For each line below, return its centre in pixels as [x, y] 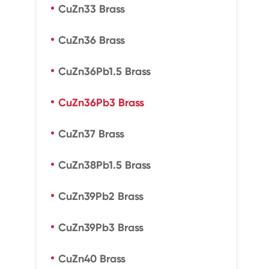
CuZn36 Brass [91, 40]
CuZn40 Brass [92, 259]
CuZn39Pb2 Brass [101, 196]
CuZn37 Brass [91, 134]
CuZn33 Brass [91, 9]
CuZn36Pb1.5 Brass [104, 71]
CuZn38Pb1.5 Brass [104, 165]
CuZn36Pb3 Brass [101, 103]
